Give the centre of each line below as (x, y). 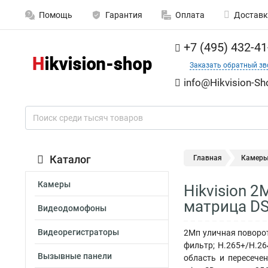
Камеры (54, 184)
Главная (208, 158)
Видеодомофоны (72, 208)
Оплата (190, 15)
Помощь (56, 15)
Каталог (70, 159)
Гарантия (124, 15)
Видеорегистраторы (78, 232)
